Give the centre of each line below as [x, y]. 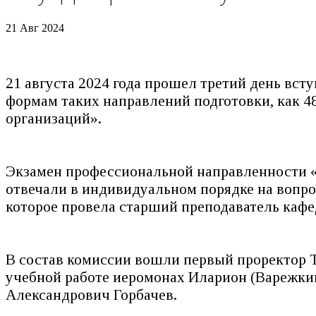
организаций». [54, 118]
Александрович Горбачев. [91, 294]
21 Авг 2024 [35, 28]
